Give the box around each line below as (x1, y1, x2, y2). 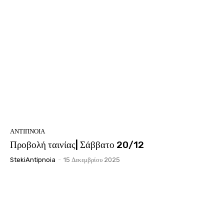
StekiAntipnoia (10, 156, 55, 164)
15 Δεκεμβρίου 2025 (63, 156, 120, 164)
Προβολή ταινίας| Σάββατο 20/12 (10, 139, 144, 151)
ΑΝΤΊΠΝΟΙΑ (10, 127, 45, 135)
